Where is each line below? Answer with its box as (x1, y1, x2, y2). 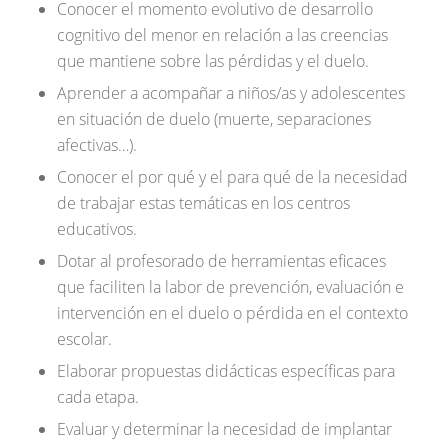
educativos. (56, 218, 137, 241)
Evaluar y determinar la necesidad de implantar (56, 418, 392, 441)
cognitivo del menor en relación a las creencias (56, 24, 388, 47)
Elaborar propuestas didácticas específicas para (56, 360, 395, 383)
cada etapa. (56, 386, 139, 409)
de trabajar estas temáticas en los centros (56, 192, 350, 215)
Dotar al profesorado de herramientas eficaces (56, 250, 386, 273)
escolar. (56, 328, 112, 351)
